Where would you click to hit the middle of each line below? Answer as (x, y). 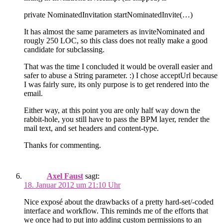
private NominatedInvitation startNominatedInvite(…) (108, 15)
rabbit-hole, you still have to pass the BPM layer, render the (117, 119)
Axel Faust (65, 176)
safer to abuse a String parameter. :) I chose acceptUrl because (121, 76)
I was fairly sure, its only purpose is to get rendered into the (116, 85)
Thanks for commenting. (62, 145)
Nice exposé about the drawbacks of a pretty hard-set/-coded (119, 202)
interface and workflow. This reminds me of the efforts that (116, 211)
